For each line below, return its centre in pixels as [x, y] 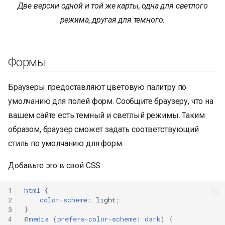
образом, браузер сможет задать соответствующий [103, 129]
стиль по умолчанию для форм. [66, 143]
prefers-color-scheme [97, 219]
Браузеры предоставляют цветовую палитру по [97, 87]
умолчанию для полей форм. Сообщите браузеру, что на [111, 101]
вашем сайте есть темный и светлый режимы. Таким [106, 115]
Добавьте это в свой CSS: [55, 165]
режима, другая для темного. [113, 20]
